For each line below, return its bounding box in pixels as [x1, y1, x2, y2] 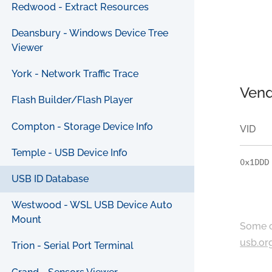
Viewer [12, 42, 44, 54]
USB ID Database [12, 173, 89, 185]
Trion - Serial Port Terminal [12, 240, 134, 252]
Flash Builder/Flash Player [12, 94, 134, 106]
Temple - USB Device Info [12, 146, 128, 158]
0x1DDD [240, 157, 270, 168]
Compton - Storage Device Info [12, 120, 154, 132]
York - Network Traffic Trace [12, 68, 139, 80]
